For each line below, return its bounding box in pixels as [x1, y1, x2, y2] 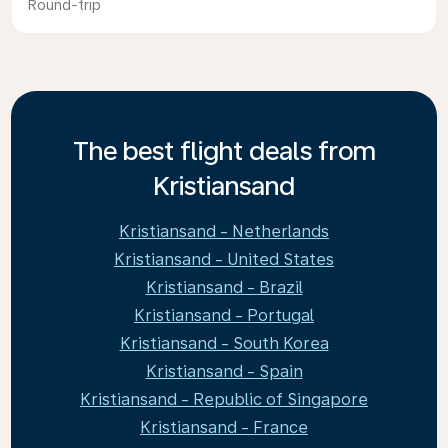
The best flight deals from [72, 135, 376, 166]
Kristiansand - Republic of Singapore [80, 390, 368, 409]
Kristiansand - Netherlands [119, 222, 329, 241]
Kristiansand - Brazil [145, 278, 303, 297]
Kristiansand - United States [114, 250, 334, 269]
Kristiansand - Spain [145, 362, 303, 381]
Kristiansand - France [140, 418, 308, 437]
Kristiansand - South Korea [119, 334, 329, 353]
